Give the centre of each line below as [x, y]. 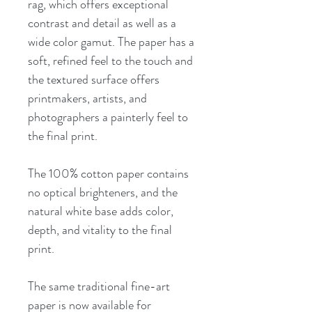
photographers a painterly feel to [108, 117]
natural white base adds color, [101, 211]
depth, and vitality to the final [100, 229]
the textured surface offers [94, 79]
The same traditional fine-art [99, 286]
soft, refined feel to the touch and [110, 60]
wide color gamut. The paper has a [111, 41]
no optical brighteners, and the [103, 192]
